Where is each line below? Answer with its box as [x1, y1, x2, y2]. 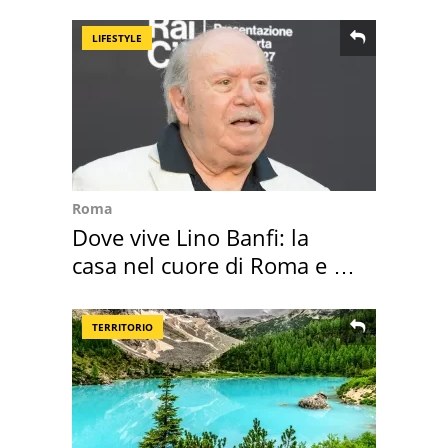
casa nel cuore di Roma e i [72, 250, 339, 281]
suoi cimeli [72, 278, 182, 309]
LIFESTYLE [92, 31, 142, 46]
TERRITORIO [92, 320, 153, 335]
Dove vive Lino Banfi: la [72, 222, 309, 253]
